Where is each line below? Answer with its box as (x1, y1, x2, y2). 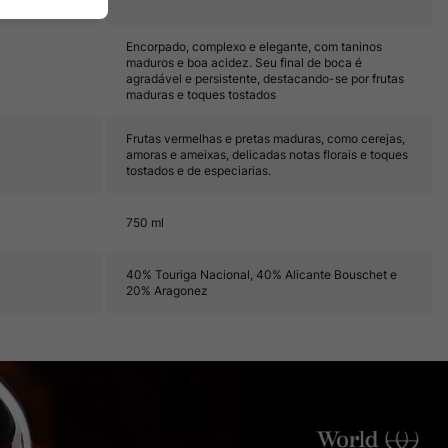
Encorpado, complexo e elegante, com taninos (126, 39, 382, 54)
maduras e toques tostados (126, 87, 276, 102)
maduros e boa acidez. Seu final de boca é (126, 55, 362, 70)
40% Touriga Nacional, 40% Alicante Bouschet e (126, 267, 397, 282)
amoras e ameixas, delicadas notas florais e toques (126, 147, 408, 162)
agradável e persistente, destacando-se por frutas (126, 71, 404, 86)
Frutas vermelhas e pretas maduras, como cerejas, (126, 131, 405, 146)
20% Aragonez (126, 283, 208, 298)
